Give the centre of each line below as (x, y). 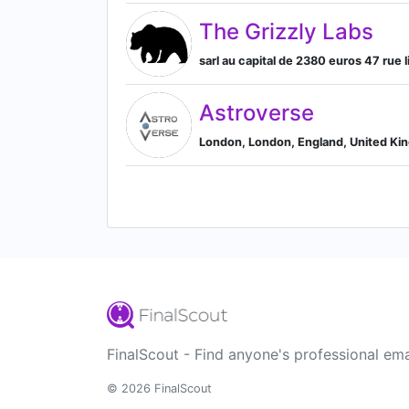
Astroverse (257, 112)
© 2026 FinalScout (159, 388)
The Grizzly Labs (286, 31)
